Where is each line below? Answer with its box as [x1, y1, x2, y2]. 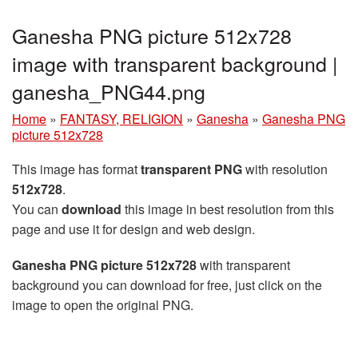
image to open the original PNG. [12, 295, 193, 314]
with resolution [242, 159, 328, 178]
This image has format [12, 159, 141, 178]
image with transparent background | [12, 48, 338, 78]
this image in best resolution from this [121, 199, 334, 218]
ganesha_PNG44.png [12, 76, 205, 105]
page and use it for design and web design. [12, 219, 255, 238]
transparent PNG [141, 159, 242, 178]
